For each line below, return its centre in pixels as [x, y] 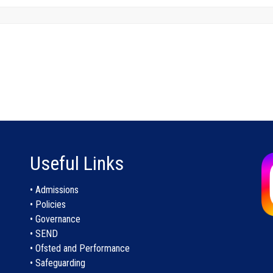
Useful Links [76, 163]
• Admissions [54, 190]
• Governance [55, 219]
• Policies [48, 204]
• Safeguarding [57, 263]
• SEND [44, 234]
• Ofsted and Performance [80, 248]
